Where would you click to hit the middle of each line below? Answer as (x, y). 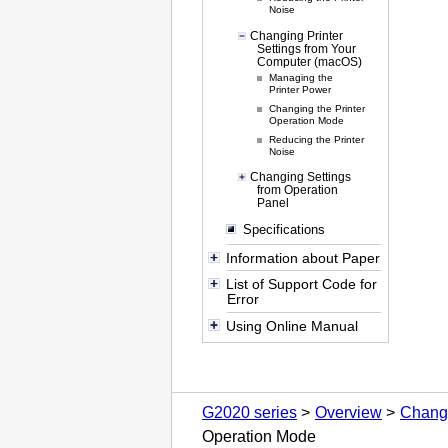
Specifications (283, 229)
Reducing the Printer (317, 139)
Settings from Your (306, 48)
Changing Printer (297, 35)
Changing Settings (301, 177)
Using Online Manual (291, 325)
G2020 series (249, 413)
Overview (348, 413)
